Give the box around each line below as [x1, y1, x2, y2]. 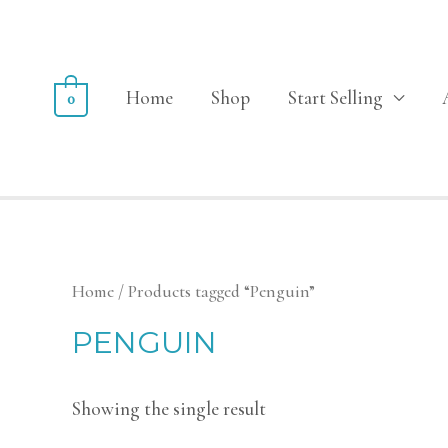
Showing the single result [72, 397, 266, 421]
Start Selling [288, 86, 384, 109]
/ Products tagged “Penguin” [114, 281, 315, 302]
